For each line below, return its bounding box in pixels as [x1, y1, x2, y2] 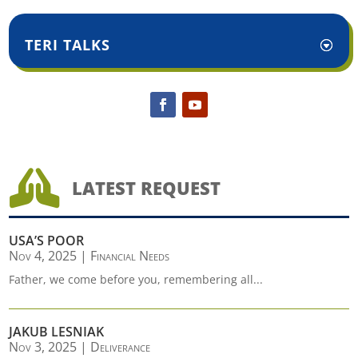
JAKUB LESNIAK [9, 323, 105, 340]
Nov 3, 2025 [9, 338, 78, 356]
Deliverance [90, 338, 151, 356]
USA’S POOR [9, 232, 85, 249]
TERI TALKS [25, 35, 111, 54]
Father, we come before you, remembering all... [9, 272, 264, 287]
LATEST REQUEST [71, 176, 221, 200]
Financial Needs [90, 247, 170, 265]
